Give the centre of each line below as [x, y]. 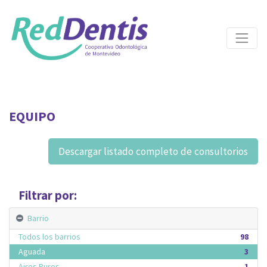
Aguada [32, 251]
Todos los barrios [49, 236]
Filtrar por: [48, 195]
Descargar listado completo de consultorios [153, 151]
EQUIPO [32, 116]
